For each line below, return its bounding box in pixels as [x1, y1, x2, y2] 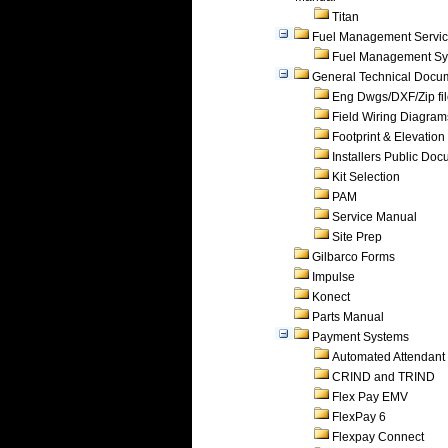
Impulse [312, 270, 355, 284]
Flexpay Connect [332, 430, 424, 444]
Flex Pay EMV [332, 390, 408, 404]
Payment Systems [312, 330, 409, 344]
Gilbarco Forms [312, 250, 395, 264]
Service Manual [332, 210, 417, 224]
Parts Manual [312, 310, 384, 324]
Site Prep [332, 230, 382, 244]
